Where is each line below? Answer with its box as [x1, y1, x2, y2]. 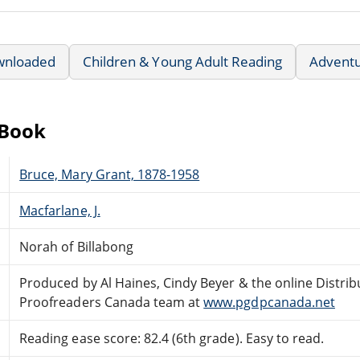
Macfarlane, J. [19, 201, 100, 219]
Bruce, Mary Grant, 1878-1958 [19, 165, 200, 183]
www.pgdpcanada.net [203, 292, 335, 311]
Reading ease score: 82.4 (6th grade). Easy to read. [19, 329, 325, 347]
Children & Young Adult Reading [83, 51, 283, 71]
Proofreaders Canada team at [19, 292, 204, 311]
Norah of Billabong [19, 237, 133, 256]
